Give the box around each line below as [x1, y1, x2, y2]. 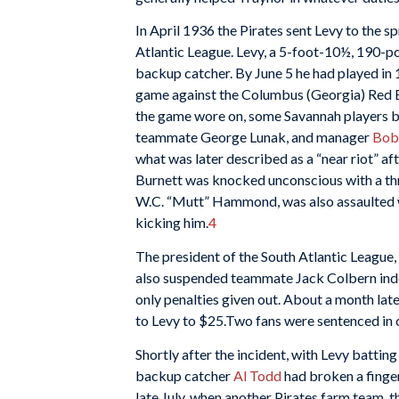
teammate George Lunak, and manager [135, 128, 372, 146]
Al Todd [233, 366, 284, 384]
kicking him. [135, 214, 208, 232]
